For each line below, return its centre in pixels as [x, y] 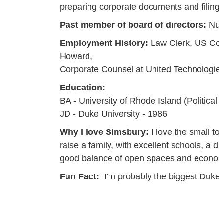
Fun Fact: [82, 176]
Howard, [76, 56]
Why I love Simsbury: [104, 132]
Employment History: [105, 43]
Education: [82, 87]
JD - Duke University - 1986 [113, 114]
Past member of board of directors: [134, 25]
